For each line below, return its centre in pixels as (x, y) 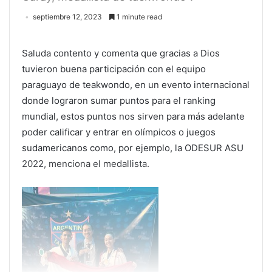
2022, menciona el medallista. (86, 164)
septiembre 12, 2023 (67, 17)
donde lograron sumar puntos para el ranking (119, 100)
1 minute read (138, 17)
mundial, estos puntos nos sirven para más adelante (133, 116)
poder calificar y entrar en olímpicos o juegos (119, 132)
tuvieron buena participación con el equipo (114, 69)
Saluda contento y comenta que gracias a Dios (121, 53)
